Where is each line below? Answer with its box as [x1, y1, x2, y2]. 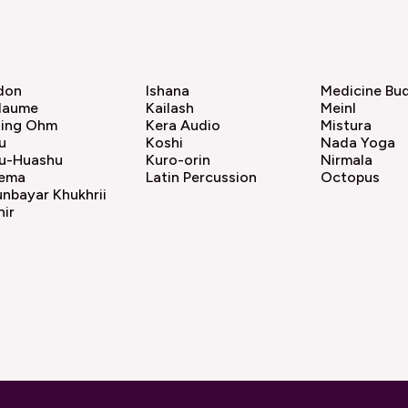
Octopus [321, 168, 380, 187]
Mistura [321, 117, 372, 135]
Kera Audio [146, 117, 220, 135]
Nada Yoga [321, 134, 395, 152]
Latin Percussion [146, 168, 257, 187]
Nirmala [321, 151, 372, 169]
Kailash [146, 99, 194, 117]
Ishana [146, 82, 189, 100]
